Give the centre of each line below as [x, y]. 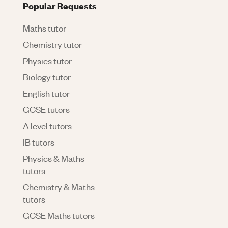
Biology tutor [47, 77]
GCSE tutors [46, 109]
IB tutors [39, 142]
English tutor [46, 93]
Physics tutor [47, 60]
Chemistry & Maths [59, 187]
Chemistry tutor [52, 44]
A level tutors [47, 125]
